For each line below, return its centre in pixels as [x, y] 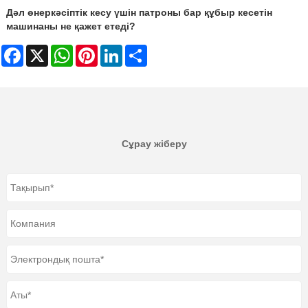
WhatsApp [95, 50]
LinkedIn [141, 50]
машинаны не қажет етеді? [70, 26]
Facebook [45, 50]
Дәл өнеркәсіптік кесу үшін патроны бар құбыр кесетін [139, 13]
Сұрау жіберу [154, 143]
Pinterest [117, 50]
